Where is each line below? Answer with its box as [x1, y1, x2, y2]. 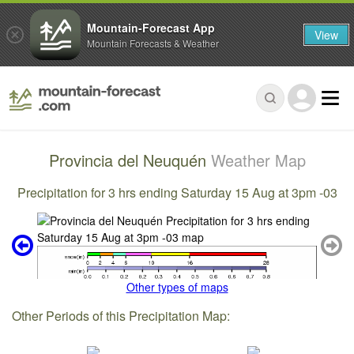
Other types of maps [126, 279, 228, 296]
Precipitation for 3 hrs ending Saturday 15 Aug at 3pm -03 [17, 183, 337, 201]
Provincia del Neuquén [48, 149, 211, 172]
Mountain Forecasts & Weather [87, 36, 219, 50]
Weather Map [210, 149, 306, 172]
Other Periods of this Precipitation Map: [12, 306, 231, 325]
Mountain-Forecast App [87, 19, 215, 36]
